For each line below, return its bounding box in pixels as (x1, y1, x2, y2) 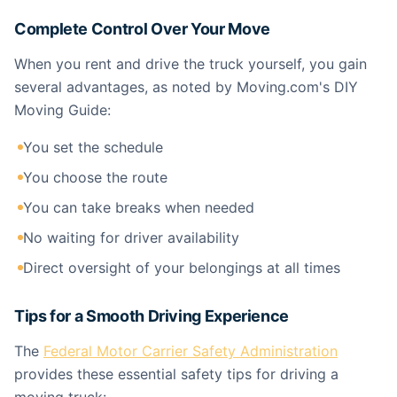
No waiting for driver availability (23, 229, 239, 246)
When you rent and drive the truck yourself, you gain (14, 55, 367, 73)
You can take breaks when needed (23, 198, 254, 216)
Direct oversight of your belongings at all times (23, 259, 340, 276)
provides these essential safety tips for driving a (14, 365, 339, 383)
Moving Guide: (14, 101, 111, 119)
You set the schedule (23, 138, 163, 156)
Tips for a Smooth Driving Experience (14, 307, 290, 325)
